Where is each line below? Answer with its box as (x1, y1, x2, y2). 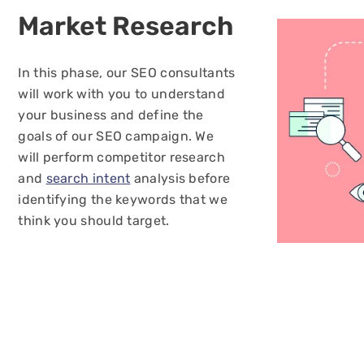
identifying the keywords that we (18, 192, 227, 207)
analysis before (130, 171, 231, 186)
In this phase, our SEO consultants (18, 65, 236, 80)
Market (18, 11, 113, 41)
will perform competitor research (18, 149, 225, 165)
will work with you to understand (18, 86, 225, 102)
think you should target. (18, 213, 170, 228)
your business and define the (18, 107, 204, 123)
